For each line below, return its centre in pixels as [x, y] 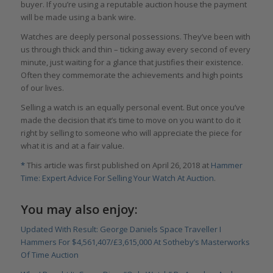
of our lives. [42, 88]
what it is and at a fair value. [72, 146]
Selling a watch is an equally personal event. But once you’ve [133, 108]
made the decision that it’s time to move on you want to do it [130, 120]
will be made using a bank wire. [78, 17]
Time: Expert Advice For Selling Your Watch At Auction [117, 178]
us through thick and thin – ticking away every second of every [135, 50]
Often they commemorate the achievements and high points [132, 75]
